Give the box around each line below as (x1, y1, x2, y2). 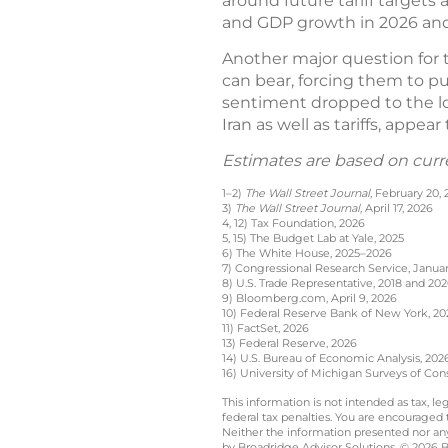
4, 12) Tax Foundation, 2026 (222, 216, 365, 230)
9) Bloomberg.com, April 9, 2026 (222, 291, 397, 305)
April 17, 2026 (362, 201, 433, 215)
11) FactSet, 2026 (222, 321, 309, 335)
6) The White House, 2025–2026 (222, 246, 392, 260)
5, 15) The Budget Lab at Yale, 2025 (222, 231, 404, 245)
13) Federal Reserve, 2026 (222, 336, 357, 350)
